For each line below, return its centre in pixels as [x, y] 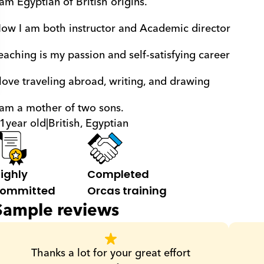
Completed [118, 174]
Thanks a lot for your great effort [110, 253]
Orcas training [127, 191]
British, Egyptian [88, 123]
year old [26, 123]
